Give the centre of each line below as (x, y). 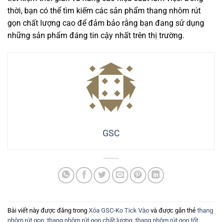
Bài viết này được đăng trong (48, 210)
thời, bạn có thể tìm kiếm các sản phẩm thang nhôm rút (104, 11)
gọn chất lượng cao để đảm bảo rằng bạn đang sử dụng (106, 23)
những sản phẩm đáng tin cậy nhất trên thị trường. (96, 36)
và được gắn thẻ (173, 210)
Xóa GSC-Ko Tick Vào (119, 210)
